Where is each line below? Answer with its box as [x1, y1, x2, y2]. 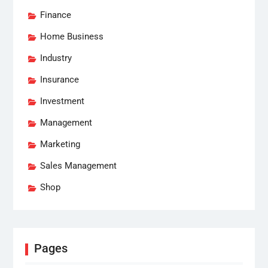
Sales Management [39, 160, 117, 171]
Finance [39, 9, 71, 20]
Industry [39, 52, 72, 63]
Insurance [39, 74, 79, 85]
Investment [39, 95, 84, 106]
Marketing [39, 138, 80, 150]
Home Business [39, 31, 103, 42]
